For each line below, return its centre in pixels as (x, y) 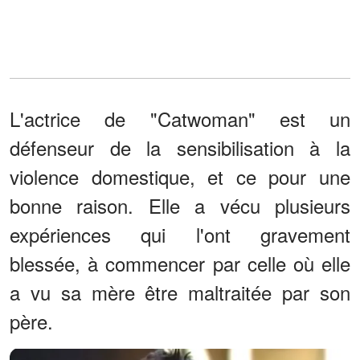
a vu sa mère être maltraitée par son (180, 292)
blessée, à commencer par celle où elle (180, 263)
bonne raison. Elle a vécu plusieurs (180, 205)
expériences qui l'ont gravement (180, 234)
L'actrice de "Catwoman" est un (180, 118)
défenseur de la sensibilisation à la (180, 147)
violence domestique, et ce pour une (180, 176)
